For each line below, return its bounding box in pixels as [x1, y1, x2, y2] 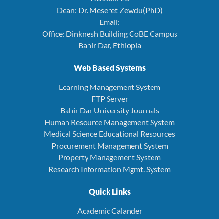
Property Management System [58, 152, 161, 162]
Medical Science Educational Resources [44, 129, 175, 138]
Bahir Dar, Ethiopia [78, 40, 141, 50]
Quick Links [88, 186, 131, 196]
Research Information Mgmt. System [48, 164, 171, 174]
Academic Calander [77, 205, 142, 215]
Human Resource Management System [44, 117, 175, 127]
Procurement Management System [51, 140, 168, 150]
